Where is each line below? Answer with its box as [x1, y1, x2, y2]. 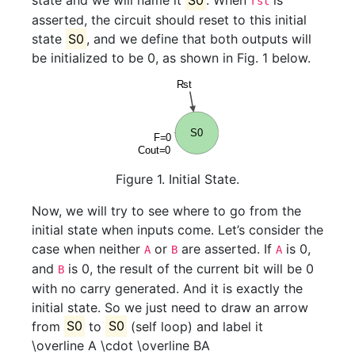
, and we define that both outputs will [86, 31, 312, 47]
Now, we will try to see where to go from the [32, 202, 301, 219]
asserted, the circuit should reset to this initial [32, 12, 307, 28]
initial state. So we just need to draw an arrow [32, 299, 308, 315]
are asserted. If [177, 240, 276, 257]
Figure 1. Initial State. [116, 170, 239, 187]
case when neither [32, 240, 144, 257]
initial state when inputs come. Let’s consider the [32, 221, 323, 238]
